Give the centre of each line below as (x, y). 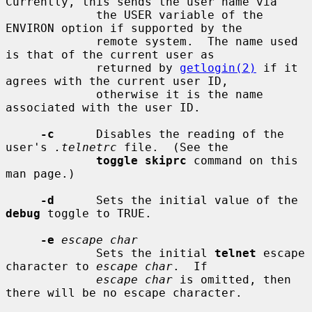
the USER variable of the (51, 15)
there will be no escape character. (124, 292)
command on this (242, 160)
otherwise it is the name (51, 94)
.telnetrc (86, 147)
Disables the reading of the (169, 134)
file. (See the (173, 147)
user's (30, 147)
